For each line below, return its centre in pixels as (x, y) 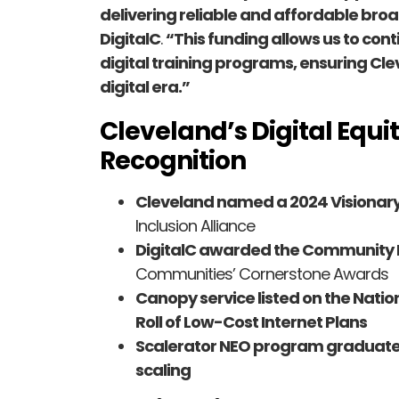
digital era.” (145, 87)
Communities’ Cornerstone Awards (262, 274)
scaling (163, 370)
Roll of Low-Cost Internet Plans (251, 322)
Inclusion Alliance (195, 226)
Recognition (173, 161)
